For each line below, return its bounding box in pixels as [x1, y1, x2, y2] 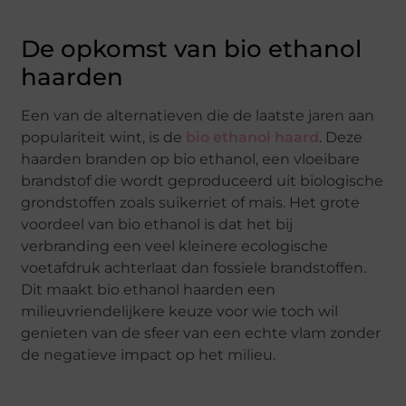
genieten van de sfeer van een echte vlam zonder [21, 324, 382, 343]
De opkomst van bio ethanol [21, 34, 362, 64]
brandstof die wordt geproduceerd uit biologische [21, 172, 384, 190]
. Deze [319, 129, 363, 147]
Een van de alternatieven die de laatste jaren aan [21, 107, 375, 125]
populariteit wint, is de [21, 129, 187, 147]
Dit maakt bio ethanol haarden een [21, 281, 276, 299]
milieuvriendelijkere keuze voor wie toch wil [21, 303, 339, 321]
